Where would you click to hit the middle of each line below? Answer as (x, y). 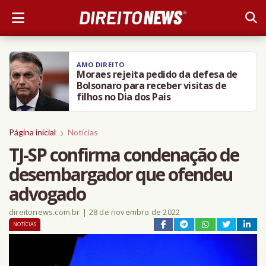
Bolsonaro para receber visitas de (152, 85)
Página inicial (32, 132)
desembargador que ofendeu (121, 174)
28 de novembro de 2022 (134, 212)
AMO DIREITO (101, 64)
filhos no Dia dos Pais (124, 97)
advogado (47, 194)
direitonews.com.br (45, 212)
